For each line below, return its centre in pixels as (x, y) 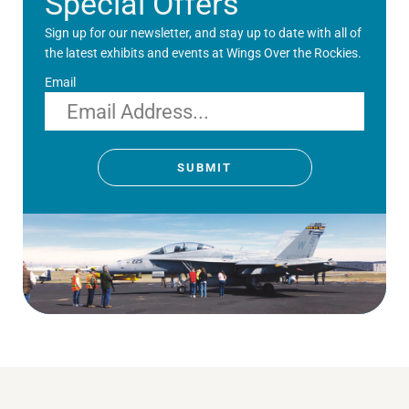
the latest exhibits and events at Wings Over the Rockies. (203, 53)
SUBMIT (204, 168)
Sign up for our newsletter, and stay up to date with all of (203, 33)
